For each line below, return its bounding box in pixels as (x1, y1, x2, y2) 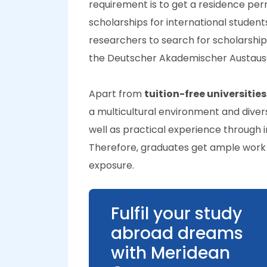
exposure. (89, 159, 134, 172)
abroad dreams (111, 222, 243, 245)
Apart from (89, 87, 144, 101)
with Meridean (111, 241, 230, 265)
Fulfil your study (111, 202, 242, 225)
